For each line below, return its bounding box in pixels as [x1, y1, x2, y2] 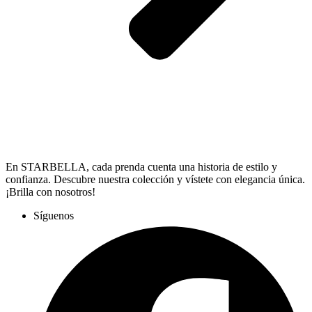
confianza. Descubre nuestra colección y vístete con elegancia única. [6, 173, 305, 185]
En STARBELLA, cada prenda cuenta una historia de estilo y [6, 160, 277, 173]
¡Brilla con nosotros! [6, 185, 95, 198]
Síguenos [33, 209, 74, 221]
